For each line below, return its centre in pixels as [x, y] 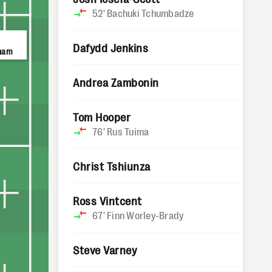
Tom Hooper [102, 117]
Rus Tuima [128, 131]
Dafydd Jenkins [111, 47]
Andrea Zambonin [116, 82]
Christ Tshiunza [112, 166]
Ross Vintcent [107, 200]
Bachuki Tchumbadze [151, 13]
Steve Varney [105, 250]
